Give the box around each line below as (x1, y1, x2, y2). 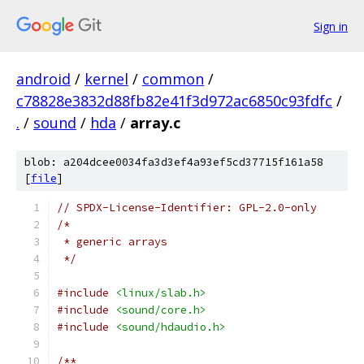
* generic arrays (57, 235, 167, 249)
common (142, 69, 204, 89)
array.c (130, 113, 180, 132)
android (16, 69, 71, 89)
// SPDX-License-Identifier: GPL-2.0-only (57, 201, 317, 214)
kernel (84, 69, 128, 89)
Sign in (314, 18, 348, 34)
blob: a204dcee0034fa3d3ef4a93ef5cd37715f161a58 (24, 155, 323, 169)
